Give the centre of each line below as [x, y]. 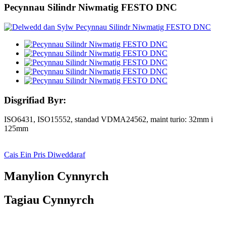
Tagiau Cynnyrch [49, 200]
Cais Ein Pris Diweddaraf [45, 155]
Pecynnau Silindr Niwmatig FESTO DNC [91, 8]
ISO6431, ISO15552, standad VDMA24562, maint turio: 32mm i [108, 120]
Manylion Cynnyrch [56, 176]
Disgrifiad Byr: [35, 100]
